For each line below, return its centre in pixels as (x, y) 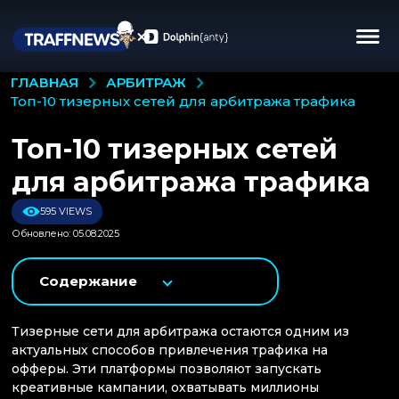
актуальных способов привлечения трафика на (170, 350)
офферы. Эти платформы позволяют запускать (167, 369)
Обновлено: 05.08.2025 (65, 234)
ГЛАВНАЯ (45, 83)
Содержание (88, 281)
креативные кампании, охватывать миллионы (165, 388)
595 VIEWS (66, 212)
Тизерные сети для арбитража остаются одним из (180, 332)
